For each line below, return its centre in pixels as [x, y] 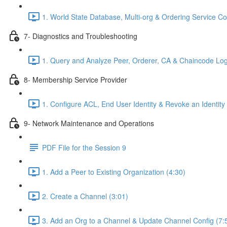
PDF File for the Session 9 [84, 147]
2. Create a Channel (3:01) [85, 196]
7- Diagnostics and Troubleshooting [81, 36]
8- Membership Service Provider [75, 79]
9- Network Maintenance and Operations [89, 123]
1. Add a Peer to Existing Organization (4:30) [114, 172]
